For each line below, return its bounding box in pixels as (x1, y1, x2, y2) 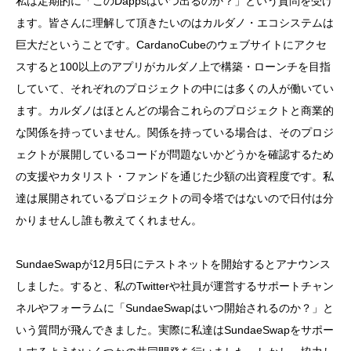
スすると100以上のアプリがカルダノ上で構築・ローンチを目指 (16, 60, 331, 73)
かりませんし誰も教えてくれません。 (16, 213, 202, 226)
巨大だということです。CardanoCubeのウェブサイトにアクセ (16, 38, 327, 51)
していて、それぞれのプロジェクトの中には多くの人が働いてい (16, 81, 334, 95)
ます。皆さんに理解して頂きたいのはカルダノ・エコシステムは (16, 16, 334, 29)
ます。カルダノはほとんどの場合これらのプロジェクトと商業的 (16, 103, 334, 117)
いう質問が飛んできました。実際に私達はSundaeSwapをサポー (16, 323, 334, 336)
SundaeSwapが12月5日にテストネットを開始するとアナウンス (16, 257, 331, 270)
